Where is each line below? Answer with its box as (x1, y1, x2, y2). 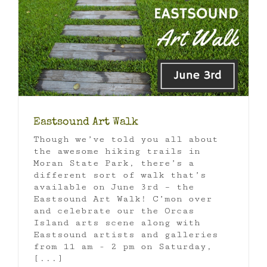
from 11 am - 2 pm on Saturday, (33, 241, 212, 252)
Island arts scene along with (33, 217, 200, 228)
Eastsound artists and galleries (33, 229, 218, 240)
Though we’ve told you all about (33, 133, 218, 144)
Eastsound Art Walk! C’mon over (33, 193, 212, 204)
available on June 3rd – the (33, 181, 194, 192)
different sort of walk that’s (33, 169, 206, 180)
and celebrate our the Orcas (33, 205, 194, 216)
